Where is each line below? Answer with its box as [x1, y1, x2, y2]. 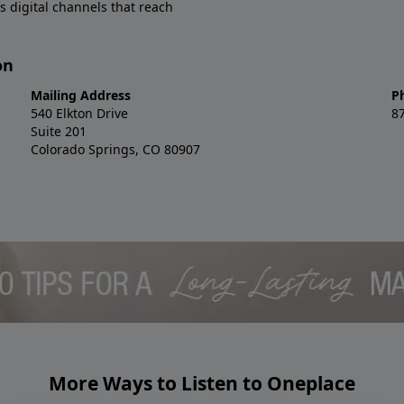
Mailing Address [31, 86, 131, 104]
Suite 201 [31, 122, 87, 140]
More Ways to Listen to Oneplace [49, 370, 355, 396]
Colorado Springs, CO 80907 [31, 140, 200, 158]
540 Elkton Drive [31, 104, 128, 122]
